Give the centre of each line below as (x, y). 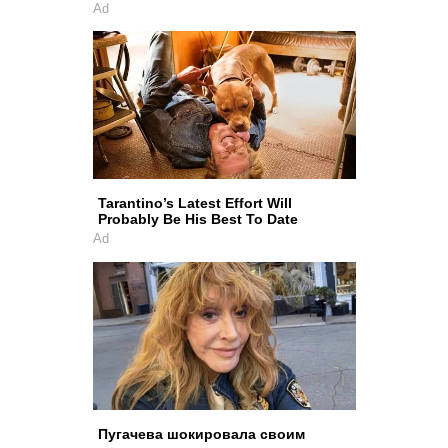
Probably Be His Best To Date (197, 218)
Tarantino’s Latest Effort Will (194, 202)
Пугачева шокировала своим (201, 433)
